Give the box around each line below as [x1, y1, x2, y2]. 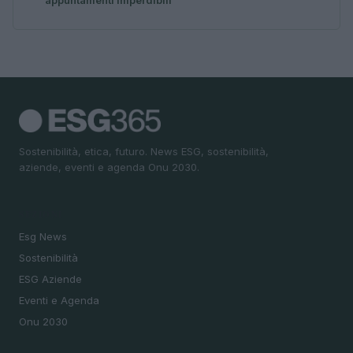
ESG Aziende [19, 272, 82, 285]
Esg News [19, 229, 67, 243]
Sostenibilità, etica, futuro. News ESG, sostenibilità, [19, 145, 269, 158]
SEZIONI [19, 207, 63, 221]
